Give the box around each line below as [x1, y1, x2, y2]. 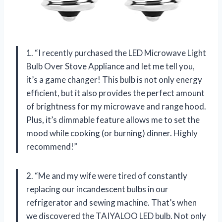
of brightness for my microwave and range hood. [26, 101, 206, 111]
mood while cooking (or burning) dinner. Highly [26, 127, 198, 138]
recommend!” [26, 141, 77, 152]
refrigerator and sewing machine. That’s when [26, 197, 197, 208]
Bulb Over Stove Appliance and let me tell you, [26, 60, 195, 71]
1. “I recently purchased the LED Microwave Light [26, 47, 206, 58]
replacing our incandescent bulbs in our [26, 183, 168, 194]
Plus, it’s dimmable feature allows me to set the [26, 114, 200, 125]
